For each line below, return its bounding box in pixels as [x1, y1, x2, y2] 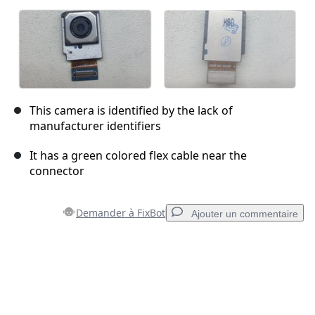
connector [30, 163, 84, 179]
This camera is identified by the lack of [30, 103, 233, 119]
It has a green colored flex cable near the [30, 148, 247, 164]
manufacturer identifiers [30, 118, 161, 134]
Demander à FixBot [76, 206, 165, 220]
